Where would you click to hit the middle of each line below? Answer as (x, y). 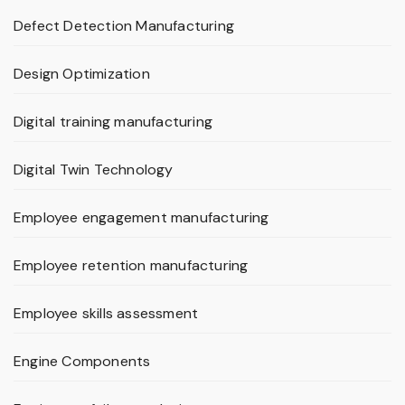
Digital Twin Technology (94, 170)
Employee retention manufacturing (131, 266)
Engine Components (82, 362)
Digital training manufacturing (113, 122)
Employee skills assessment (106, 314)
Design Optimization (82, 74)
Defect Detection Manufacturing (124, 26)
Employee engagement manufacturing (141, 218)
